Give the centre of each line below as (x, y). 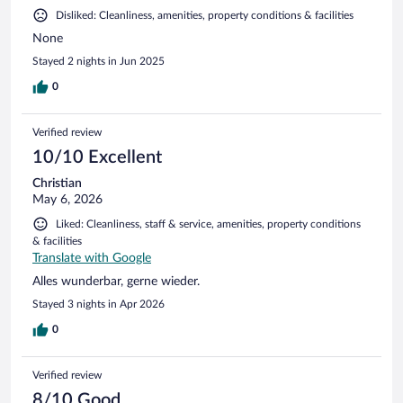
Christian (57, 183)
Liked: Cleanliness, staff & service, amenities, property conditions (208, 224)
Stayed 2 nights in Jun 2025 (99, 61)
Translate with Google (92, 258)
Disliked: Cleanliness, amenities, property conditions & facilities (205, 15)
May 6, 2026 (67, 199)
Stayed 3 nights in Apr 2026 (99, 304)
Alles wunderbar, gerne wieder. (116, 281)
